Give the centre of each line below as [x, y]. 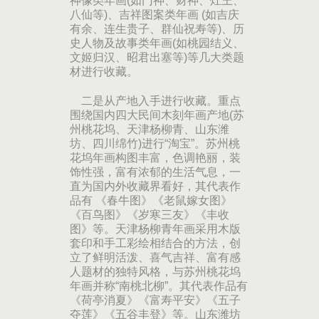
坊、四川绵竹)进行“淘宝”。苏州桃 [155, 143]
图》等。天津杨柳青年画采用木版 [155, 229]
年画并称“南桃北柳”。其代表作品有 [159, 286]
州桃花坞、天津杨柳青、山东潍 [150, 129]
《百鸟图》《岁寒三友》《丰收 [150, 215]
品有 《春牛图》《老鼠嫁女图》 [151, 200]
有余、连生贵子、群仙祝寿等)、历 [157, 29]
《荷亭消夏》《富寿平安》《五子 [155, 300]
